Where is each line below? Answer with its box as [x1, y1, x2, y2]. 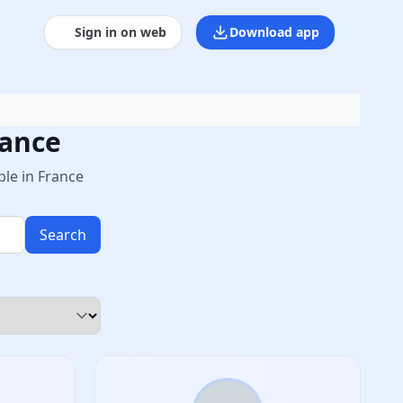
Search [40, 225, 86, 245]
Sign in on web [75, 23, 166, 40]
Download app [229, 23, 319, 40]
